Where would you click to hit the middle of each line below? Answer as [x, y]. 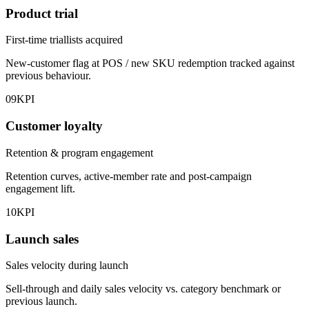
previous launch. [41, 301]
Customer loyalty [54, 126]
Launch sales [42, 239]
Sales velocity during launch [67, 266]
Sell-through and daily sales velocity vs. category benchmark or [143, 289]
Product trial [42, 13]
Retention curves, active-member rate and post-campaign [129, 176]
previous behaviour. [48, 76]
